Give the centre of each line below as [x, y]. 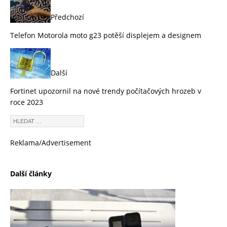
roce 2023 [27, 102]
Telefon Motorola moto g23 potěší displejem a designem [106, 35]
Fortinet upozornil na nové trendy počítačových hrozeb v [106, 91]
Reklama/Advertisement [51, 143]
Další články [31, 173]
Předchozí [67, 17]
